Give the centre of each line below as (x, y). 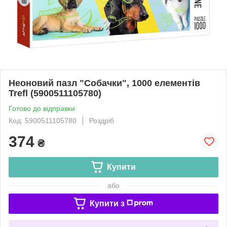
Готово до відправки (42, 108)
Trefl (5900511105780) (55, 93)
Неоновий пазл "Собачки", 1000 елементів (104, 83)
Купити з (107, 203)
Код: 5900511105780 (43, 120)
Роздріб (102, 120)
